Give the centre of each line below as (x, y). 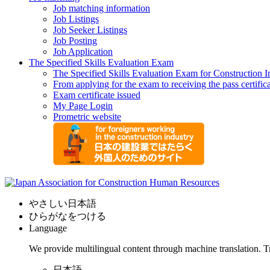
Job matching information (102, 8)
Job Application (83, 51)
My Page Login (83, 105)
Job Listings (76, 19)
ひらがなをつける (67, 216)
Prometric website (87, 116)
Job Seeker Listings (90, 30)
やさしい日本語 (63, 203)
